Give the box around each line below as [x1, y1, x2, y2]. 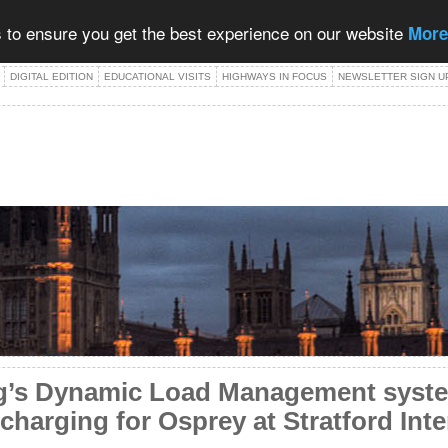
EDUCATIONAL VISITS [104, 71, 211, 82]
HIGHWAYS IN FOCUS [222, 71, 327, 82]
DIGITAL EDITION [10, 71, 93, 82]
